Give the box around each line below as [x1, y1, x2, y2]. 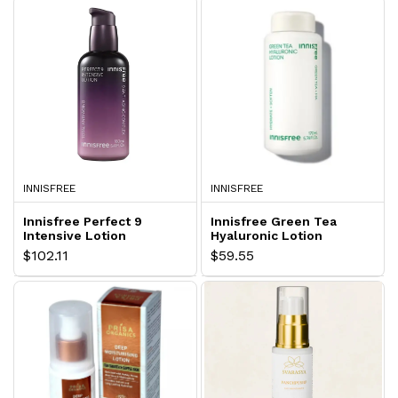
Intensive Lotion [23, 228, 126, 243]
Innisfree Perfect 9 [23, 214, 142, 229]
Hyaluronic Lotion [211, 228, 322, 243]
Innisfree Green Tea [211, 214, 337, 229]
